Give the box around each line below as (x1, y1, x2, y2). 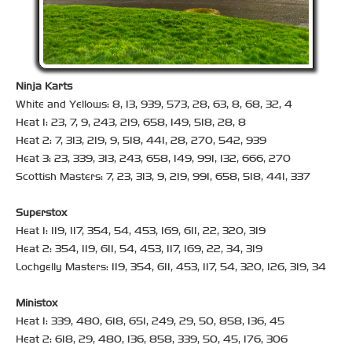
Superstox (16, 206, 67, 220)
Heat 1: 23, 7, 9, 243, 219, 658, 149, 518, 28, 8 (16, 115, 246, 130)
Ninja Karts (16, 79, 72, 93)
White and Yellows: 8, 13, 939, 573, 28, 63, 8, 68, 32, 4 (16, 97, 292, 112)
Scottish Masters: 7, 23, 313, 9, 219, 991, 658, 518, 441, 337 (16, 170, 310, 184)
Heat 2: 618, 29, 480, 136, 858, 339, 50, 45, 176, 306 (16, 332, 288, 346)
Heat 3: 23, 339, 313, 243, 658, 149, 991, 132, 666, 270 (16, 152, 291, 166)
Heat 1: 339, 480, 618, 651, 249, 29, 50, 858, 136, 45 (16, 314, 284, 328)
